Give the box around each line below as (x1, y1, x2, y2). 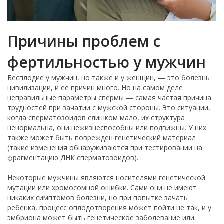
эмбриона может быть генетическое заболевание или (7, 212, 194, 222)
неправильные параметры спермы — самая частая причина (7, 92, 211, 102)
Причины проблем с (7, 30, 160, 51)
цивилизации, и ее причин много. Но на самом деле (7, 82, 183, 92)
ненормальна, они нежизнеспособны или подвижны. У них (7, 122, 206, 132)
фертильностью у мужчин (7, 51, 206, 72)
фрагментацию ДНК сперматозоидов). (7, 152, 138, 162)
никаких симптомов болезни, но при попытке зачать (7, 192, 188, 202)
